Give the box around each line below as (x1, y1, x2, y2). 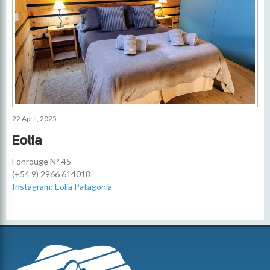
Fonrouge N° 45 (12, 156, 71, 167)
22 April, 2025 (12, 114, 57, 124)
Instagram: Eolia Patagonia (12, 181, 112, 192)
